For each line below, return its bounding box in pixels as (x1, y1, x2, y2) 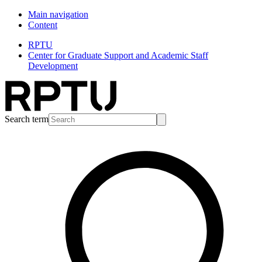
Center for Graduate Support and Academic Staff (28, 50, 208, 60)
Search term (5, 114, 49, 124)
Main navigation (28, 9, 88, 19)
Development (28, 61, 78, 71)
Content (28, 20, 57, 30)
